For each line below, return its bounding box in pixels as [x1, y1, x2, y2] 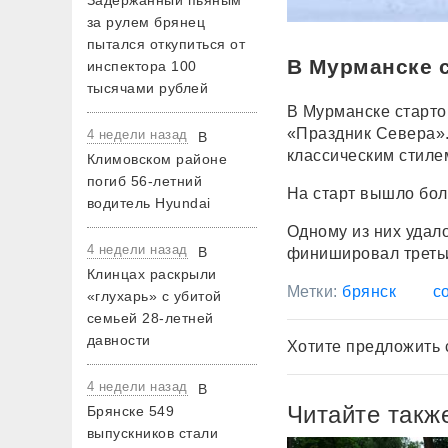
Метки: [287, 283, 343, 301]
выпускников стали [87, 425, 219, 441]
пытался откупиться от [87, 36, 246, 52]
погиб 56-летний [87, 173, 203, 189]
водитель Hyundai [87, 195, 211, 211]
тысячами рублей [87, 80, 209, 96]
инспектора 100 [87, 58, 197, 74]
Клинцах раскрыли [87, 266, 217, 282]
